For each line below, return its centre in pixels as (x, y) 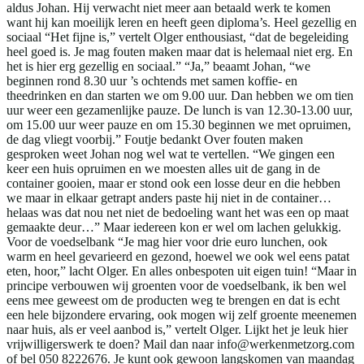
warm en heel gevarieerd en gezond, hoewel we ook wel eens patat (178, 256)
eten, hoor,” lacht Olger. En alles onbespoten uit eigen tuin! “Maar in (182, 271)
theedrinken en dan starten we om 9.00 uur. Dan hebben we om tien (180, 95)
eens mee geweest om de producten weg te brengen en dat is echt (173, 300)
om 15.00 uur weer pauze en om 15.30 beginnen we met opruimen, (179, 124)
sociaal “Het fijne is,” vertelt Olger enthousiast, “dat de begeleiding (178, 37)
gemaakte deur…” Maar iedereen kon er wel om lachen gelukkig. (174, 227)
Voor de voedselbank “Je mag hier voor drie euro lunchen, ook (167, 241)
